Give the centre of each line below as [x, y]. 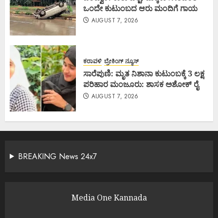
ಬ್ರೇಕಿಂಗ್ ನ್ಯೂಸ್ [121, 61]
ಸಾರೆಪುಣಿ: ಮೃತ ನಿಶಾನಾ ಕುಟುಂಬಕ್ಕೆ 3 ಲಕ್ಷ [144, 73]
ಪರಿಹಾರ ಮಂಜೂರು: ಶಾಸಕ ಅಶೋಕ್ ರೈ [141, 84]
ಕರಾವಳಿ [92, 61]
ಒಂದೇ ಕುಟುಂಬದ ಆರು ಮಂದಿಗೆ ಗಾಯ [140, 8]
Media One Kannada [109, 197]
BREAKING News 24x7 [57, 156]
